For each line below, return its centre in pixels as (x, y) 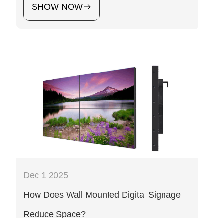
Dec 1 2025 (46, 175)
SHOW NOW (57, 7)
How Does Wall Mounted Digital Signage (102, 195)
